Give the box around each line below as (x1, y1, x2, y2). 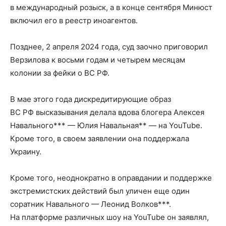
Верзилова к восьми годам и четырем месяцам (10, 55, 185, 65)
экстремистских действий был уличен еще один (10, 186, 190, 196)
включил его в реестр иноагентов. (10, 16, 138, 25)
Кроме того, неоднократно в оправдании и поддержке (10, 173, 212, 183)
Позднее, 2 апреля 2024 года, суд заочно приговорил (10, 42, 208, 51)
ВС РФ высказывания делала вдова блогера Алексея (10, 107, 204, 117)
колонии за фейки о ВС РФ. (10, 68, 109, 78)
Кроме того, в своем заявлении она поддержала (10, 134, 189, 143)
